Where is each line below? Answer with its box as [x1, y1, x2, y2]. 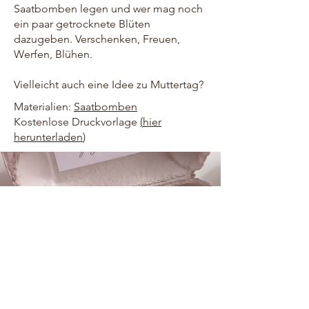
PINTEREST [7, 283, 43, 292]
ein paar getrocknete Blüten [14, 17, 150, 30]
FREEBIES [7, 250, 38, 259]
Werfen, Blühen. [14, 48, 92, 61]
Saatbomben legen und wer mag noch [14, 2, 203, 15]
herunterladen [14, 130, 83, 143]
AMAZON [7, 266, 38, 275]
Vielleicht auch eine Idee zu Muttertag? [14, 78, 203, 91]
